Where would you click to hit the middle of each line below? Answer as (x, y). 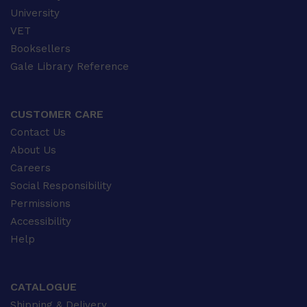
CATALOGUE (44, 287)
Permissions (40, 204)
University (35, 13)
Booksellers (40, 49)
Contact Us (38, 132)
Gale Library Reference (70, 66)
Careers (30, 168)
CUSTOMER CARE (57, 114)
